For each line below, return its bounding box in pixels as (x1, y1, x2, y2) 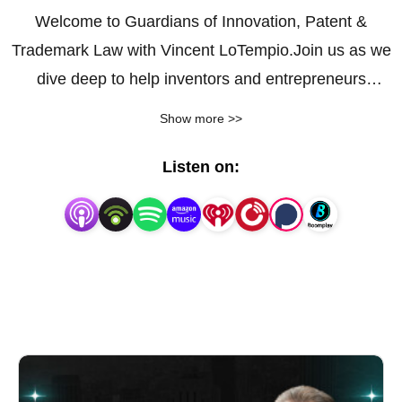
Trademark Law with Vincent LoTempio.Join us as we (11, 41, 391, 59)
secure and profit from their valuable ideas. (48, 99, 354, 117)
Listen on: (162, 158, 240, 176)
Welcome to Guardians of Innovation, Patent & (35, 13, 367, 31)
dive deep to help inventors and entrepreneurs (36, 70, 366, 88)
